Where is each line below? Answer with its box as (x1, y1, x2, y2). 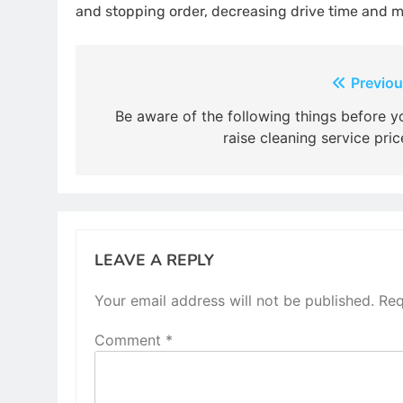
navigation (93, 105, 205, 132)
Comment (94, 330, 166, 349)
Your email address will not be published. (94, 291, 374, 309)
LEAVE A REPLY (94, 248, 214, 271)
